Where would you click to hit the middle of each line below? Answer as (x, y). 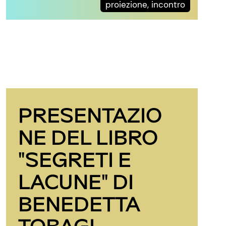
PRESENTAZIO (90, 114)
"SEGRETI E (75, 159)
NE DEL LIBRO (88, 136)
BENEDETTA (79, 203)
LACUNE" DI (76, 181)
